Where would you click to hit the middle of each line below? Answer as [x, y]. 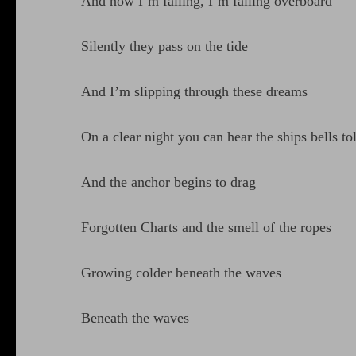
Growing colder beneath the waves [181, 273]
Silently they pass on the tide [164, 46]
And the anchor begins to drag [168, 182]
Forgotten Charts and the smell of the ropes [206, 228]
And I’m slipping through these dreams [194, 92]
